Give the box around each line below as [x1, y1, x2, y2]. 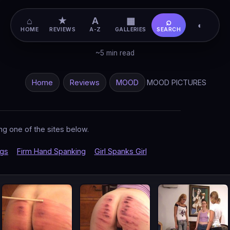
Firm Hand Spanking [16, 146, 86, 156]
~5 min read [95, 49, 135, 57]
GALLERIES [114, 26, 146, 33]
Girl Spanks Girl [94, 146, 147, 156]
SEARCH [157, 26, 181, 33]
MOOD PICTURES [147, 78, 207, 87]
